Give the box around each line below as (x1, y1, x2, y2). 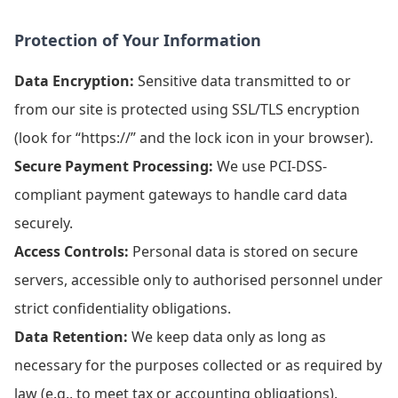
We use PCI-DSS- (213, 156, 327, 176)
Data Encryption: (14, 71, 134, 91)
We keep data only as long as (128, 327, 326, 346)
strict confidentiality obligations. (14, 298, 231, 318)
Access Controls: (14, 242, 129, 261)
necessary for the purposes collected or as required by (14, 355, 382, 375)
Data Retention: (14, 327, 128, 346)
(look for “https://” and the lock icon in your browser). (14, 128, 373, 147)
